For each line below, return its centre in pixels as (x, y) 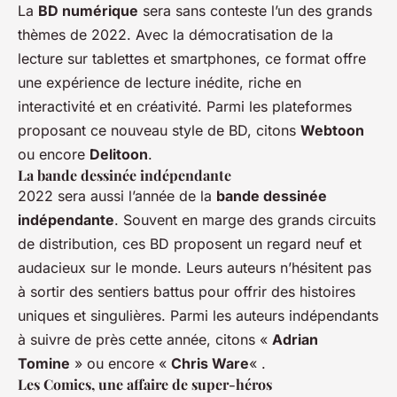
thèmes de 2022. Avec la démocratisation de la (175, 34)
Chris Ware (210, 363)
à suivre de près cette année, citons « (145, 339)
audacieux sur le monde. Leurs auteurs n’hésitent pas (195, 267)
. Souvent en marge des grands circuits (245, 219)
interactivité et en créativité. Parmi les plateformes (185, 106)
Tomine (44, 363)
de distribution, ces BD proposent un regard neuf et (190, 243)
